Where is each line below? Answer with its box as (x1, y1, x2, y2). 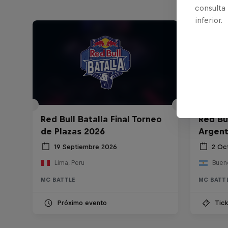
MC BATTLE (41, 177, 75, 183)
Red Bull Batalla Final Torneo (41, 114, 162, 125)
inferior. (195, 15, 222, 24)
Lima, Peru (54, 159, 84, 167)
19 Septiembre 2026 (54, 142, 117, 151)
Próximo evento (57, 199, 107, 207)
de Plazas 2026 (41, 126, 105, 137)
